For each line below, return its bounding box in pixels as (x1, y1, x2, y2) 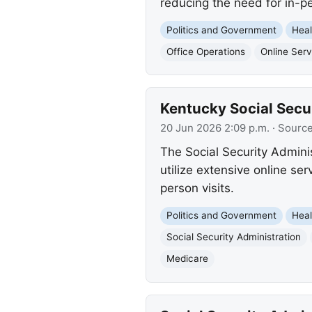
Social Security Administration (166, 231, 301, 243)
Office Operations (166, 46, 245, 58)
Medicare (166, 253, 208, 265)
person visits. (159, 180, 234, 195)
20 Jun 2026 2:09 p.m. (159, 122, 270, 135)
